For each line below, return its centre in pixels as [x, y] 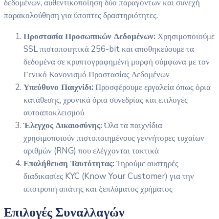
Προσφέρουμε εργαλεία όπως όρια [152, 87]
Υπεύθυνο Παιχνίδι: [58, 87]
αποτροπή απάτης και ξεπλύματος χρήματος [98, 189]
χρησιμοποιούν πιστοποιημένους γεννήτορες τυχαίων [114, 138]
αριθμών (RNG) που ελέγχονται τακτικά [91, 151]
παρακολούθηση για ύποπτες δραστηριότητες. [81, 15]
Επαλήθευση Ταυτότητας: [69, 163]
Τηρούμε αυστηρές [146, 163]
